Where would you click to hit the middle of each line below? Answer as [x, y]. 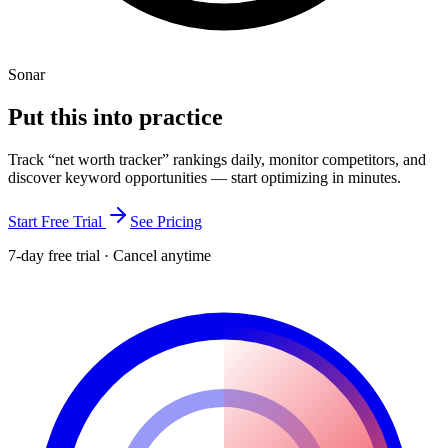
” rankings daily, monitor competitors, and [294, 160]
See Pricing [166, 222]
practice [181, 117]
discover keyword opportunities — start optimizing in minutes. [204, 178]
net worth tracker [108, 160]
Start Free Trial [57, 222]
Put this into [73, 117]
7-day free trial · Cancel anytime [109, 256]
